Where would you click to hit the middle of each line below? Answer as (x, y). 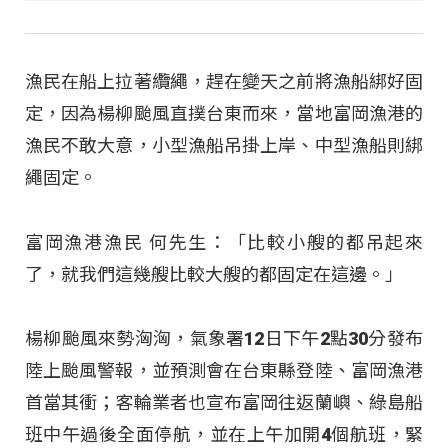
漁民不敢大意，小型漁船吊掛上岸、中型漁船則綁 (224, 146)
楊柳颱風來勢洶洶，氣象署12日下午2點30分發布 (224, 339)
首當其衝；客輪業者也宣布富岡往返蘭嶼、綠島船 (224, 403)
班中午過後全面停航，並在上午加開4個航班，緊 (224, 435)
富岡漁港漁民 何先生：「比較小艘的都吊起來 (224, 242)
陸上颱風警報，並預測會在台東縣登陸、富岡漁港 (224, 371)
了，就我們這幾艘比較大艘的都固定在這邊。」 (214, 274)
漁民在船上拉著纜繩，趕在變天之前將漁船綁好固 (224, 82)
